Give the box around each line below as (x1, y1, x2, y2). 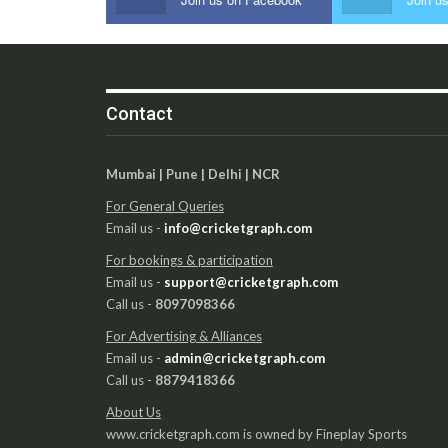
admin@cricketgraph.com (164, 350, 325, 367)
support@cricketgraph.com (164, 274, 338, 291)
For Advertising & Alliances (106, 328, 262, 345)
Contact (106, 103, 173, 125)
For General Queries (106, 198, 224, 215)
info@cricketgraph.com (164, 220, 312, 237)
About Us (106, 404, 161, 421)
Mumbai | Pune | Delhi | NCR (106, 166, 280, 183)
